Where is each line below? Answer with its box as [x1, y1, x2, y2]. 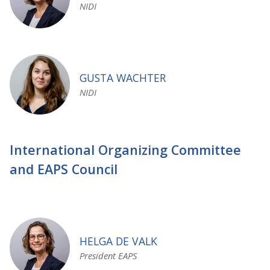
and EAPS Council [10, 160, 118, 178]
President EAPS [80, 249, 137, 262]
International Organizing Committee [10, 140, 241, 159]
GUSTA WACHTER [80, 71, 166, 86]
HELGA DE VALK [80, 233, 157, 248]
